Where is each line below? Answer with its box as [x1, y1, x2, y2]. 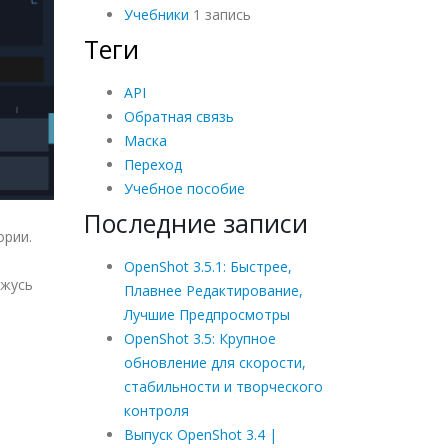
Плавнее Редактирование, [123, 280, 303, 300]
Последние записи [83, 205, 308, 240]
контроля [123, 400, 189, 420]
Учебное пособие [123, 178, 245, 198]
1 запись [188, 4, 251, 24]
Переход [123, 154, 182, 174]
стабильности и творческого [123, 376, 323, 396]
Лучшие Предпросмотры [123, 304, 290, 324]
